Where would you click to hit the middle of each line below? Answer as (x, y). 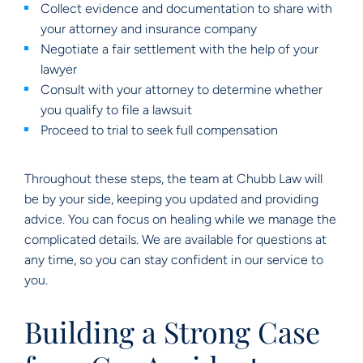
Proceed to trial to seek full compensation (159, 130)
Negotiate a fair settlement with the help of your (179, 49)
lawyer (59, 69)
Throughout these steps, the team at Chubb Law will (173, 179)
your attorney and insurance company (149, 29)
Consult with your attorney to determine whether (181, 90)
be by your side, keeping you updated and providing (171, 199)
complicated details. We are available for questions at (175, 239)
